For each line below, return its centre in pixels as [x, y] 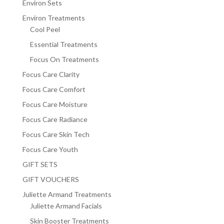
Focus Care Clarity [51, 74]
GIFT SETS [40, 164]
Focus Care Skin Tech [56, 134]
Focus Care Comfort [54, 89]
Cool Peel [45, 29]
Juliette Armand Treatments [67, 194]
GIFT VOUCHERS [50, 179]
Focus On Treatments [64, 59]
